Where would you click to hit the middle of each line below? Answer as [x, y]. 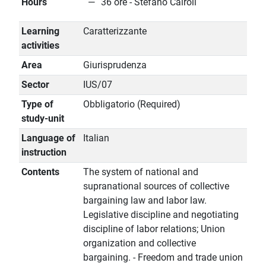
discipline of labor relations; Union [154, 229]
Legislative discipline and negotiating [161, 215]
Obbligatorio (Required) [132, 104]
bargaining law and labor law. [145, 201]
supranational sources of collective [156, 186]
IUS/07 [98, 85]
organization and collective [140, 243]
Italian [96, 138]
